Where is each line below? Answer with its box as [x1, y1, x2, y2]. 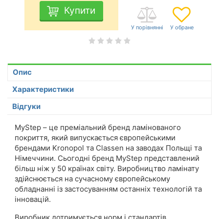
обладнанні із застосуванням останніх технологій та [15, 184, 202, 194]
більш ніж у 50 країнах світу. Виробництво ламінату [15, 164, 199, 173]
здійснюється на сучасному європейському [15, 174, 170, 183]
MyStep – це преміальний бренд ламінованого [15, 123, 181, 132]
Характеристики [12, 85, 74, 94]
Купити [64, 5, 95, 16]
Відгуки [12, 102, 41, 111]
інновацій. [15, 195, 51, 204]
